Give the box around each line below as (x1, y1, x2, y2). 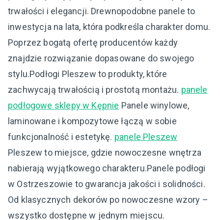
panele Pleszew (114, 132, 178, 142)
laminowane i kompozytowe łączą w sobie (8, 116, 177, 127)
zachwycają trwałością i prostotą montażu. (8, 84, 181, 95)
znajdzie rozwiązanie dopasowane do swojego (8, 53, 194, 64)
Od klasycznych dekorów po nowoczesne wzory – (8, 194, 208, 205)
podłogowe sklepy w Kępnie (8, 100, 119, 111)
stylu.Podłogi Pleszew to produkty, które (8, 69, 167, 80)
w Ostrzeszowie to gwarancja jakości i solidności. (8, 179, 205, 190)
